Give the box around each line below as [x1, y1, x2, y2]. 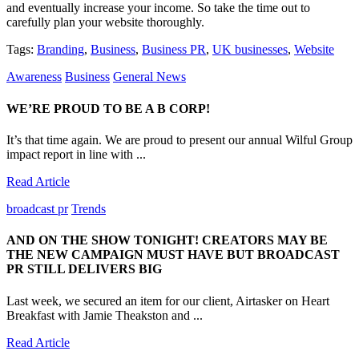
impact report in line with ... [6, 147, 146, 161]
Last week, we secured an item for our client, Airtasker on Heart [6, 293, 329, 308]
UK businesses [212, 42, 288, 57]
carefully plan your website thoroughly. [6, 15, 204, 30]
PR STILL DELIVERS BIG [6, 262, 162, 276]
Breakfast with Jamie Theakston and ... [6, 308, 203, 322]
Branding [37, 42, 84, 57]
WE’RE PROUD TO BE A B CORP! [6, 101, 210, 115]
